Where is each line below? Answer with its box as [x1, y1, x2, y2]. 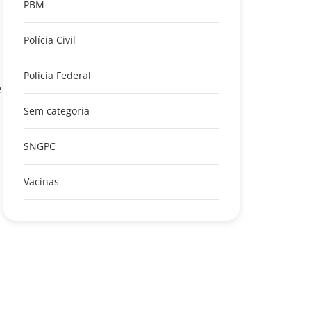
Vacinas [24, 174, 59, 188]
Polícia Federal [24, 68, 91, 82]
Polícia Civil [24, 33, 76, 47]
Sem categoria [24, 103, 90, 117]
